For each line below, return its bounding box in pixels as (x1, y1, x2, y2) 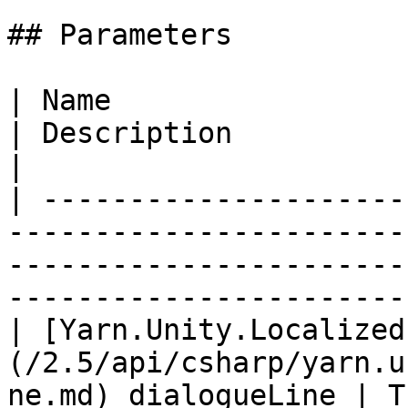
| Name (7, 84, 111, 117)
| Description (7, 117, 232, 149)
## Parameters (7, 18, 232, 51)
